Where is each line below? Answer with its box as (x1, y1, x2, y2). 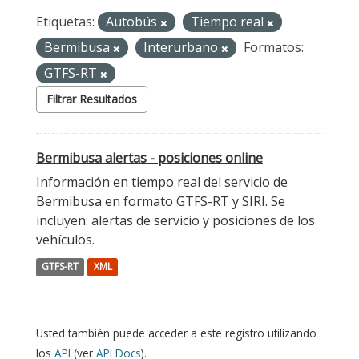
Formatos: (244, 38, 304, 56)
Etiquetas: (36, 13, 95, 30)
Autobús (106, 13, 160, 30)
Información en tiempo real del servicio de (36, 173, 288, 191)
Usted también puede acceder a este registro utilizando (36, 325, 317, 341)
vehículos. (36, 231, 95, 248)
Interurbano (143, 38, 221, 56)
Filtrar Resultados (46, 91, 137, 107)
